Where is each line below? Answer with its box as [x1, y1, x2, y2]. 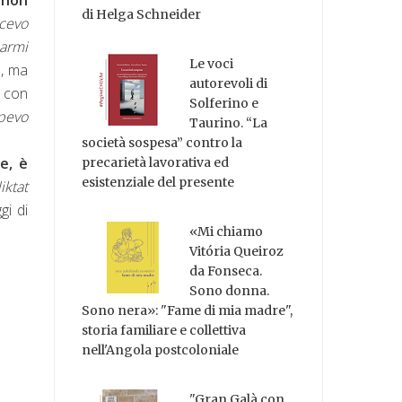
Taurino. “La [189, 115, 268, 132]
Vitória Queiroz [189, 242, 284, 259]
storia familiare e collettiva [82, 321, 247, 338]
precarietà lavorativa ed [82, 154, 230, 171]
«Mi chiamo [189, 223, 264, 240]
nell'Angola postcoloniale [82, 341, 240, 358]
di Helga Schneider [82, 6, 202, 23]
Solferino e [189, 95, 259, 112]
